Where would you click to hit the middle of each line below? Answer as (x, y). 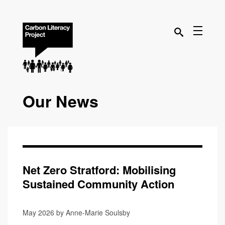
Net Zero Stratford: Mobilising (99, 170)
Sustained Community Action (98, 184)
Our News (61, 101)
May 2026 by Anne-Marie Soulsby (76, 212)
